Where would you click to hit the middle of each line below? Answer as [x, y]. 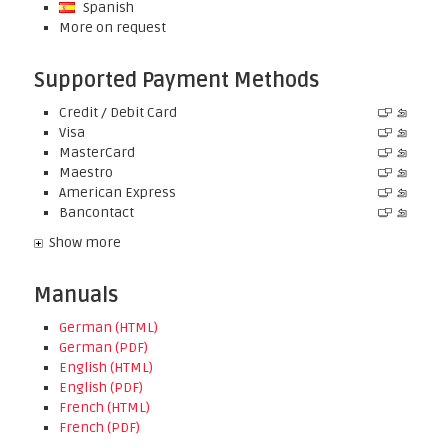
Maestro [85, 172]
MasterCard [96, 152]
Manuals [75, 295]
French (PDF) [99, 427]
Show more [84, 242]
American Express [117, 192]
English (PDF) [100, 387]
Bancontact [96, 212]
